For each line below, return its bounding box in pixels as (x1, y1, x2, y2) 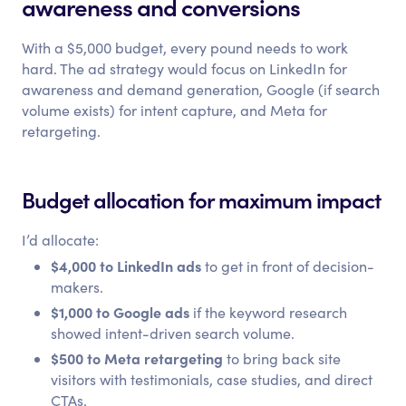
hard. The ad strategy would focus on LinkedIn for (22, 59, 348, 78)
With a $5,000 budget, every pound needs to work (22, 38, 349, 57)
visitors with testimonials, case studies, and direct (51, 370, 373, 389)
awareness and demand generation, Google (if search (22, 80, 381, 99)
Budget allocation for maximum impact (22, 184, 382, 214)
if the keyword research (189, 303, 348, 322)
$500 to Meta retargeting (51, 348, 224, 368)
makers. (51, 277, 104, 296)
